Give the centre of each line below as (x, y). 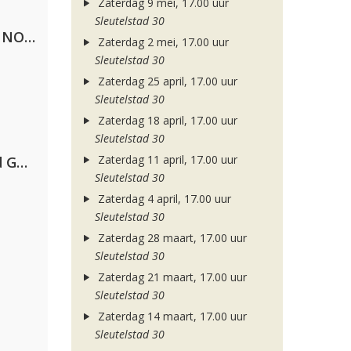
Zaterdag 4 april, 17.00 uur (163, 199)
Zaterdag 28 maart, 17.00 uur (170, 238)
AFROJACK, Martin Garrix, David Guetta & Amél (22, 162)
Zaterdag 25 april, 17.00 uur (166, 81)
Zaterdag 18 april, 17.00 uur (166, 120)
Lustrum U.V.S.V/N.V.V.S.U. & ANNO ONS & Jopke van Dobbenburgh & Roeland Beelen (30, 37)
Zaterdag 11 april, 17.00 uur (166, 159)
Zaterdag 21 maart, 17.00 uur (170, 277)
